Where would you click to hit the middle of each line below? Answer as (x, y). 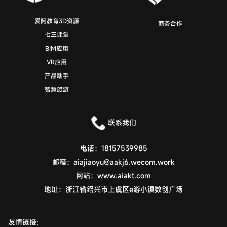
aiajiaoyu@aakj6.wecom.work (124, 162)
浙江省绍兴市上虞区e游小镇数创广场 (124, 190)
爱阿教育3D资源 (57, 21)
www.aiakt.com (124, 176)
